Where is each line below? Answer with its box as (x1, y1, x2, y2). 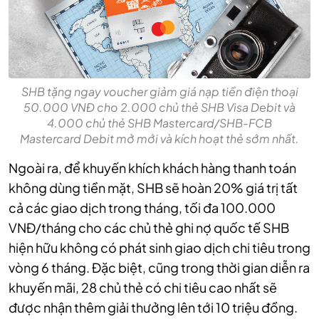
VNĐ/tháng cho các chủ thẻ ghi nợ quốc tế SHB (9, 219, 289, 236)
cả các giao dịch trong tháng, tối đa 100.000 (9, 199, 276, 216)
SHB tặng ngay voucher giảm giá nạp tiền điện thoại (21, 83, 298, 99)
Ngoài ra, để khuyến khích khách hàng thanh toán (9, 159, 296, 176)
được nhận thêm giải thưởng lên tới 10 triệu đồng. (9, 298, 298, 315)
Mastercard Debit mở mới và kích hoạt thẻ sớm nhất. (20, 130, 299, 146)
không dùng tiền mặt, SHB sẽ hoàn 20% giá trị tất (9, 179, 298, 196)
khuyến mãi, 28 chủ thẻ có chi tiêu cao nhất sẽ (9, 278, 277, 296)
